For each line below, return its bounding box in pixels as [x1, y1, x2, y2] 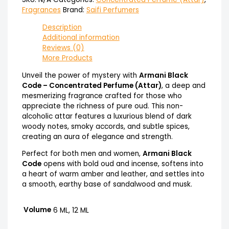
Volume [23, 204, 51, 215]
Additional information [42, 32, 120, 42]
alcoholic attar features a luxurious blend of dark [21, 111, 192, 121]
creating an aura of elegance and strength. [21, 131, 173, 142]
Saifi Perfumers [86, 5, 139, 15]
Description [42, 22, 82, 32]
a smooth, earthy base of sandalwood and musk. [21, 179, 192, 190]
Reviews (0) [42, 42, 84, 53]
